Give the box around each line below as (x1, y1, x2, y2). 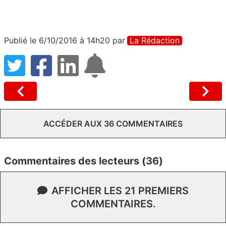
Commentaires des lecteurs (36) (4, 154, 163, 167)
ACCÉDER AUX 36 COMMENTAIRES (43, 118, 183, 129)
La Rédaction (130, 35, 180, 45)
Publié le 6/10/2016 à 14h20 (4, 35, 110, 45)
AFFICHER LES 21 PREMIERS (51, 184, 189, 197)
